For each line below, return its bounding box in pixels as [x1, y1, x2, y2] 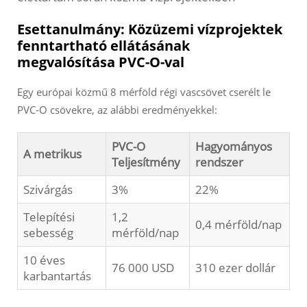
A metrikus [23, 146, 82, 162]
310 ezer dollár [195, 260, 275, 276]
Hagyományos [195, 138, 272, 155]
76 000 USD [112, 260, 174, 276]
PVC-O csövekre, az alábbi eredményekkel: [17, 103, 217, 117]
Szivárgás [23, 182, 73, 198]
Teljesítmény [112, 154, 180, 171]
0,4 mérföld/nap [195, 217, 282, 233]
